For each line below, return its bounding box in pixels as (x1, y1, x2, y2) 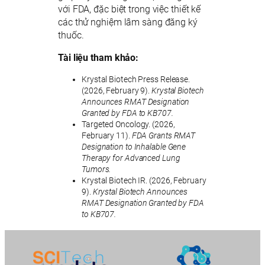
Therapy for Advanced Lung (82, 153, 180, 163)
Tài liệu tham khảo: (58, 52, 139, 63)
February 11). (82, 131, 132, 141)
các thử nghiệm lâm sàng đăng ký (58, 16, 198, 28)
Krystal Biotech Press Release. (82, 75, 190, 85)
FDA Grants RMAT (131, 131, 196, 141)
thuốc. (58, 29, 84, 41)
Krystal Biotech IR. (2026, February (82, 176, 206, 186)
